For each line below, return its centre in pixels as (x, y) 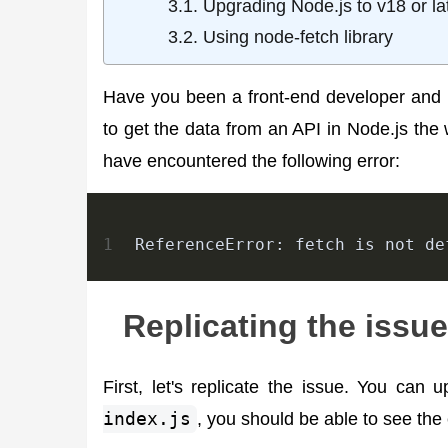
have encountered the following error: (251, 160)
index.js (147, 419)
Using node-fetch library (298, 36)
